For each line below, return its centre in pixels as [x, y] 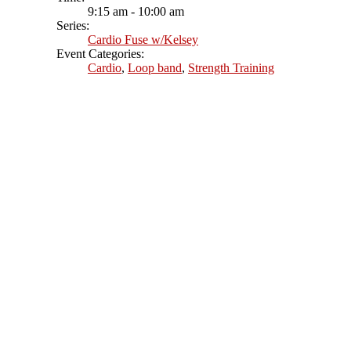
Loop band [155, 67]
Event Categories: [100, 53]
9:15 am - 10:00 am [136, 11]
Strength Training [231, 67]
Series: [73, 25]
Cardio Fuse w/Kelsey [143, 39]
